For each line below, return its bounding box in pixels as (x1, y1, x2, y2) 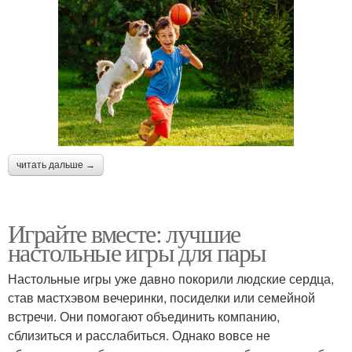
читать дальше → (16, 159, 95, 170)
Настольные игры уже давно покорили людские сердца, (8, 269, 334, 288)
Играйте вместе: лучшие (8, 215, 240, 250)
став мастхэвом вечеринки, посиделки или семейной (8, 288, 315, 306)
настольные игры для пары (8, 234, 266, 269)
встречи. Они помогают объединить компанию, (8, 306, 280, 325)
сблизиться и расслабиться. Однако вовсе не (8, 325, 270, 344)
